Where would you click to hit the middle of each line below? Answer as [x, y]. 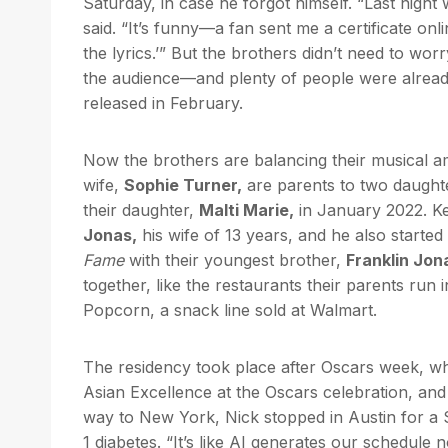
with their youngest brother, [235, 259]
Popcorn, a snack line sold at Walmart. [230, 309]
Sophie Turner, [183, 184]
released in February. [163, 102]
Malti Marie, [246, 209]
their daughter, [141, 209]
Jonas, [110, 234]
